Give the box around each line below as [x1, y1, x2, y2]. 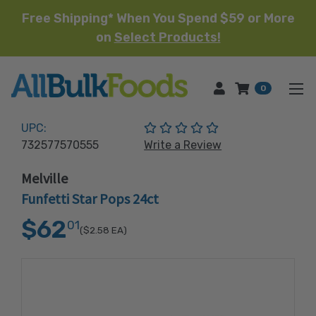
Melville [21, 169, 68, 187]
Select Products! [114, 30, 221, 45]
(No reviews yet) [218, 121, 305, 134]
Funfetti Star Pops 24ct [21, 190, 159, 207]
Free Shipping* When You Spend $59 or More [21, 11, 295, 26]
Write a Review [144, 138, 222, 152]
